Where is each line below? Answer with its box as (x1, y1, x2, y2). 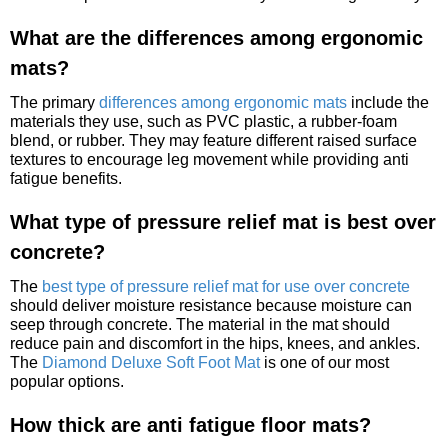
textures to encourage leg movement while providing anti (10, 150, 409, 168)
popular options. (10, 372, 124, 390)
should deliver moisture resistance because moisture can (10, 296, 412, 314)
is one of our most (260, 353, 389, 371)
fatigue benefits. (10, 169, 122, 187)
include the (347, 93, 429, 111)
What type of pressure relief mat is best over (10, 210, 436, 233)
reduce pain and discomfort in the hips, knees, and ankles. (10, 334, 420, 352)
